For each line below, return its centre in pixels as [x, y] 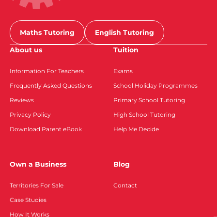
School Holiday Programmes [155, 85]
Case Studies [28, 200]
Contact [125, 185]
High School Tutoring [144, 115]
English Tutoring [124, 32]
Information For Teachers [47, 71]
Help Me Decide [136, 129]
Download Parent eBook [46, 129]
